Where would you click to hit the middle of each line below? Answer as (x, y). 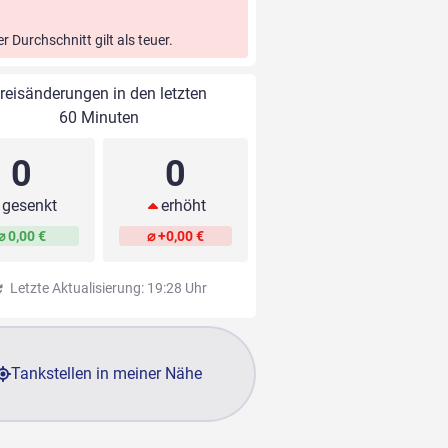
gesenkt (30, 206)
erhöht (183, 206)
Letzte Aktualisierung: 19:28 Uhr (106, 288)
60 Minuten (98, 118)
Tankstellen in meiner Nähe (107, 374)
